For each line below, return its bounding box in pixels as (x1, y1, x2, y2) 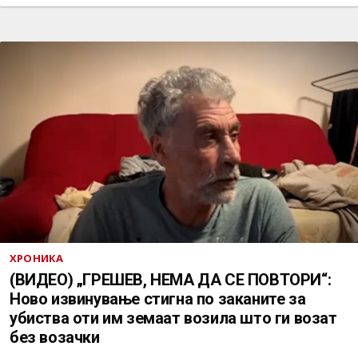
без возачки (10, 328, 100, 347)
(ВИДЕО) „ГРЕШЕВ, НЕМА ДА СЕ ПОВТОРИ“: (10, 270, 332, 289)
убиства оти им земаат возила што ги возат (10, 308, 337, 328)
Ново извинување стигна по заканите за (10, 289, 306, 308)
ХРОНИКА (10, 251, 64, 265)
